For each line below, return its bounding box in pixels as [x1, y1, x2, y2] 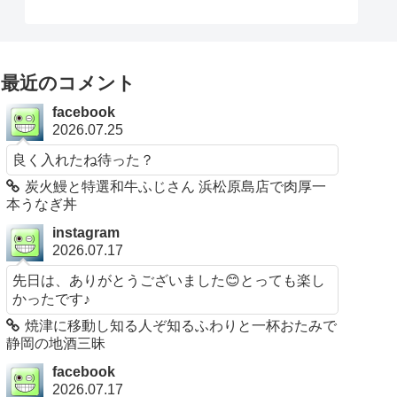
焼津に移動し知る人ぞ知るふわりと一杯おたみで [25, 317, 338, 333]
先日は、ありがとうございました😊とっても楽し [12, 271, 326, 288]
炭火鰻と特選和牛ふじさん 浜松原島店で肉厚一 [25, 179, 327, 195]
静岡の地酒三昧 [6, 335, 106, 351]
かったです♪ [12, 290, 91, 307]
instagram [52, 224, 121, 240]
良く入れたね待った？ [12, 152, 155, 168]
